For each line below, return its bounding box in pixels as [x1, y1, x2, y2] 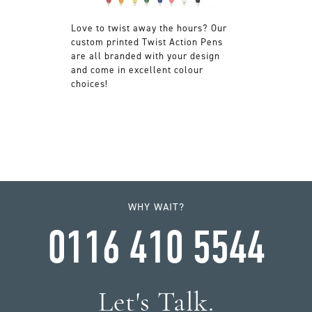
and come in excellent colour [70, 63, 203, 76]
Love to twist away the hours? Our [70, 21, 227, 34]
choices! [70, 77, 108, 90]
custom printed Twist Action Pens [70, 35, 223, 48]
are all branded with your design [70, 49, 220, 62]
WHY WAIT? [127, 199, 185, 214]
